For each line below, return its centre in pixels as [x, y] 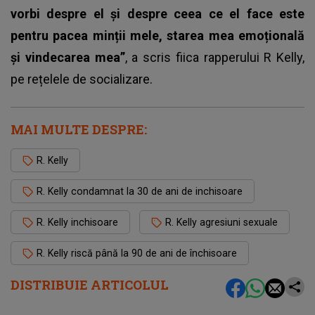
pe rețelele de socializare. [82, 79]
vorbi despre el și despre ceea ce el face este [157, 13]
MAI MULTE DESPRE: [79, 129]
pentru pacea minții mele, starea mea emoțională [157, 35]
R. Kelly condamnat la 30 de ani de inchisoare [140, 191]
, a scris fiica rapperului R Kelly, [214, 57]
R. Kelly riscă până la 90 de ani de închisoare [137, 253]
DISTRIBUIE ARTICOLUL [90, 284]
